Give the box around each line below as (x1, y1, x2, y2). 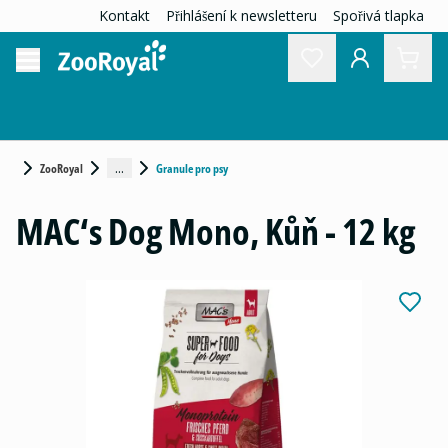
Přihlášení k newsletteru (166, 6, 317, 25)
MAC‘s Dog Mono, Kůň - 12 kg (16, 207, 415, 256)
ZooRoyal (40, 159, 83, 177)
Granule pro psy (156, 159, 228, 177)
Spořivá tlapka (333, 6, 424, 25)
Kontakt (99, 6, 150, 25)
